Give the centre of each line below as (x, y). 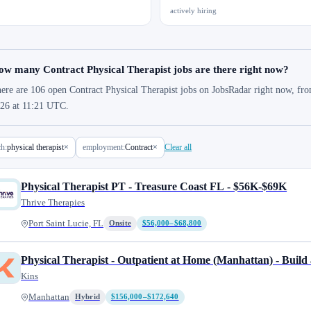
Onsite (120, 223)
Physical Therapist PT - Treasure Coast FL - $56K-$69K (154, 186)
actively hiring (193, 10)
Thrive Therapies (53, 202)
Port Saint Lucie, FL (66, 224)
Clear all (178, 147)
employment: (104, 147)
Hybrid (87, 297)
